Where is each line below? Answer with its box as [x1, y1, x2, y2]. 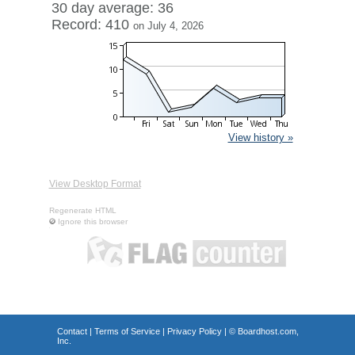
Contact [56, 326, 87, 336]
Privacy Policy [166, 326, 222, 336]
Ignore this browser [57, 217, 128, 226]
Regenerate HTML [48, 206, 116, 215]
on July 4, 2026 [132, 20, 204, 32]
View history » [227, 132, 293, 143]
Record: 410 [51, 17, 133, 32]
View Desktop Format [48, 178, 141, 189]
